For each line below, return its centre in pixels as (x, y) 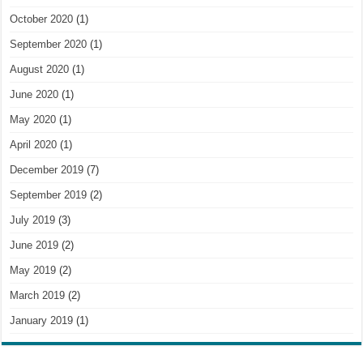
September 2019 (49, 194)
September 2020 (49, 44)
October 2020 (42, 19)
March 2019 (38, 295)
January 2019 (42, 320)
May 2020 (33, 119)
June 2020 (34, 94)
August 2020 (40, 69)
